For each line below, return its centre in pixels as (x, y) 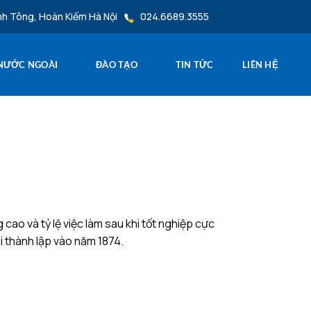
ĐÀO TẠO (117, 65)
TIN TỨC (194, 65)
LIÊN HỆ (260, 65)
